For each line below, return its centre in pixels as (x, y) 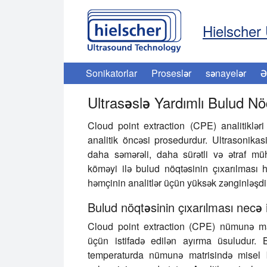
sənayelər (226, 73)
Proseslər (171, 73)
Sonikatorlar (111, 73)
